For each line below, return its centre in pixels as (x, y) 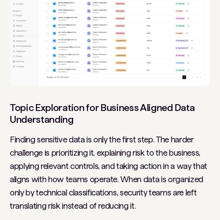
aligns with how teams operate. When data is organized (107, 179)
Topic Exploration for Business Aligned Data (102, 108)
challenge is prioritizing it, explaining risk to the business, (105, 153)
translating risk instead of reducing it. (73, 206)
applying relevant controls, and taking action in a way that (109, 166)
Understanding (42, 120)
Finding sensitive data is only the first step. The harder (102, 140)
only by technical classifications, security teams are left (103, 193)
